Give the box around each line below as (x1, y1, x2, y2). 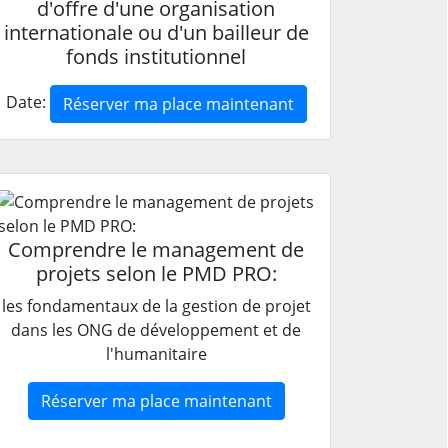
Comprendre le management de (8, 235, 304, 263)
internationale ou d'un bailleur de (3, 18, 309, 46)
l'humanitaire (105, 342, 207, 365)
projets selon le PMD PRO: (35, 259, 277, 287)
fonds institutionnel (66, 42, 246, 70)
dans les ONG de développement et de (11, 318, 301, 341)
